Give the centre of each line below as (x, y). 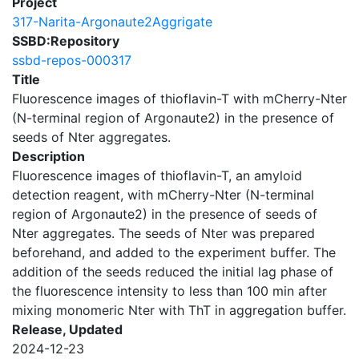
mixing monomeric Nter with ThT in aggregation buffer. (179, 310)
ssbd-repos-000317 (72, 60)
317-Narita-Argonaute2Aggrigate (112, 22)
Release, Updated (67, 329)
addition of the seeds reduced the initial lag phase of (173, 272)
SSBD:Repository (66, 41)
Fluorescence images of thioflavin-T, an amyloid (157, 175)
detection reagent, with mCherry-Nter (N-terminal (163, 195)
